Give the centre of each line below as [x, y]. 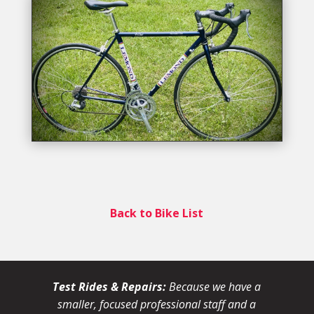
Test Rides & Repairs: [110, 286]
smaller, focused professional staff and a [157, 304]
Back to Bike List [157, 213]
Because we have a [214, 286]
